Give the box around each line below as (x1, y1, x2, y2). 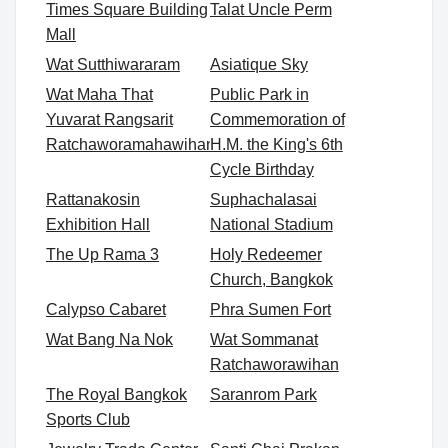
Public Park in (209, 86, 309, 104)
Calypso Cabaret (46, 301, 166, 319)
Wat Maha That (46, 86, 153, 104)
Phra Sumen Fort (209, 301, 331, 319)
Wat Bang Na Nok (46, 331, 173, 349)
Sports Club (46, 411, 130, 429)
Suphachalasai (209, 191, 317, 209)
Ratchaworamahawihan (46, 136, 215, 154)
